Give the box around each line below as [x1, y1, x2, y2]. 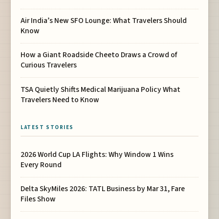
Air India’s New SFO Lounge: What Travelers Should [21, 15, 187, 26]
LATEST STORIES [21, 124, 74, 131]
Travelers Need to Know [21, 94, 100, 105]
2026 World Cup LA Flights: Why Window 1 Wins [21, 149, 174, 160]
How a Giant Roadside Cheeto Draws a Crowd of [21, 49, 177, 61]
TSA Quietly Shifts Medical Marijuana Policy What [21, 84, 181, 95]
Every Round [21, 159, 62, 171]
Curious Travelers [21, 60, 77, 71]
